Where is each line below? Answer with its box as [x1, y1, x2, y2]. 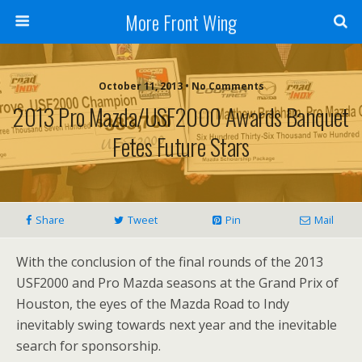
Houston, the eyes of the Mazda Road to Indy [16, 295, 289, 313]
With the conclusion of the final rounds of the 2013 [16, 253, 323, 271]
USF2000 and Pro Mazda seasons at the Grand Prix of [16, 274, 339, 292]
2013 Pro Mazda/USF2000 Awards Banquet [13, 99, 349, 133]
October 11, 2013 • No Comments [98, 79, 264, 93]
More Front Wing [125, 7, 237, 36]
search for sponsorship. [16, 337, 161, 355]
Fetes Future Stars [112, 129, 250, 163]
